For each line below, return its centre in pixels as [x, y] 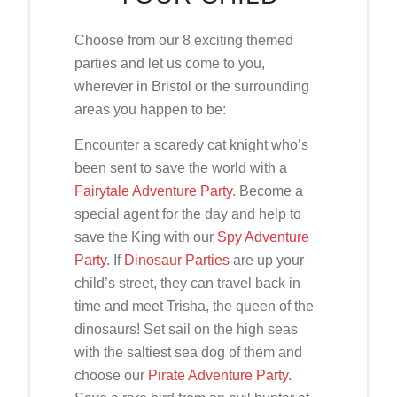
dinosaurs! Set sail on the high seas [186, 329]
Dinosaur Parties [176, 260]
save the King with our [145, 237]
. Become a [267, 191]
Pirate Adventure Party [218, 375]
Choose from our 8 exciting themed [183, 41]
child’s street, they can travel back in [187, 283]
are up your [266, 260]
